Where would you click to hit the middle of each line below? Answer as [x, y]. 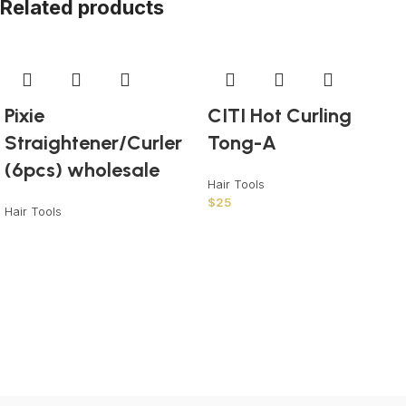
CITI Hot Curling [280, 116]
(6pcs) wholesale [82, 170]
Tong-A [242, 143]
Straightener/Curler [93, 143]
